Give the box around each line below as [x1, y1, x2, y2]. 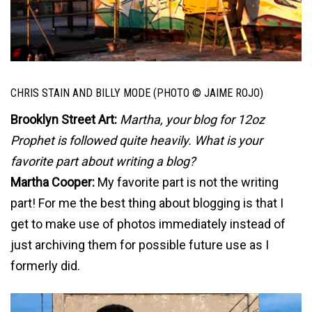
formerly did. [10, 258, 80, 274]
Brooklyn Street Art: [10, 112, 117, 127]
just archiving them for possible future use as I [10, 237, 269, 253]
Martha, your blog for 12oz [120, 112, 265, 127]
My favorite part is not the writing [95, 175, 279, 190]
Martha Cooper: [10, 175, 95, 190]
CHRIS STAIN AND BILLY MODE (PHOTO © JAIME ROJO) [10, 86, 263, 100]
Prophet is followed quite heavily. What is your [10, 133, 263, 148]
